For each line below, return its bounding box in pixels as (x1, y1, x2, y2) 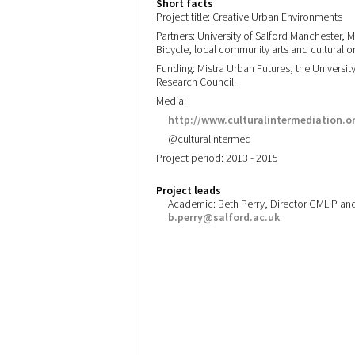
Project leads (156, 183, 221, 198)
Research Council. (156, 74, 236, 90)
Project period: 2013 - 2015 (156, 151, 278, 166)
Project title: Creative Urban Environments (156, 10, 342, 25)
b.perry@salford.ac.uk (168, 210, 280, 225)
